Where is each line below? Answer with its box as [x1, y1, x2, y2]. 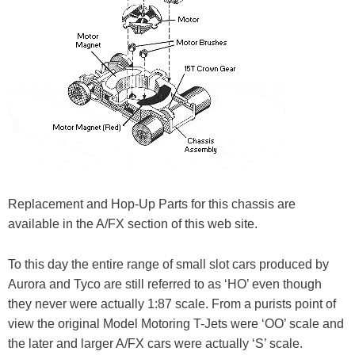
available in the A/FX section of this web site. [8, 217, 258, 231]
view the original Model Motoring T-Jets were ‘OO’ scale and [8, 316, 344, 330]
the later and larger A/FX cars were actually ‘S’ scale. [8, 336, 303, 350]
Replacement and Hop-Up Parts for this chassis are [8, 197, 296, 212]
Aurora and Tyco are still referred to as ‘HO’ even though [8, 277, 322, 291]
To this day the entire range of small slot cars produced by [8, 257, 329, 271]
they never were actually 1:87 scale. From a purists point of [8, 296, 336, 311]
